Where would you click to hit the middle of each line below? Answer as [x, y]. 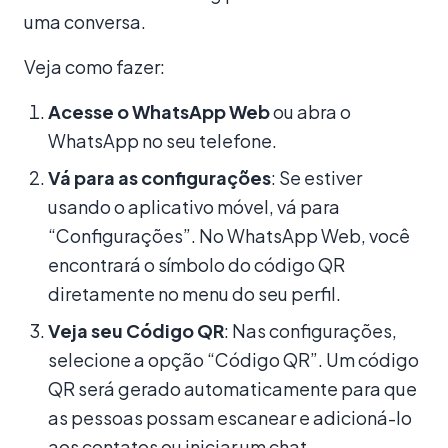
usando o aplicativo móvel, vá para [194, 206]
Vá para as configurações [159, 177]
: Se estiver [316, 177]
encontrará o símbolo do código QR [196, 264]
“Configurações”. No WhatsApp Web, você [229, 235]
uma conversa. [85, 21]
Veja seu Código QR [136, 330]
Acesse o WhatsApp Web [159, 111]
